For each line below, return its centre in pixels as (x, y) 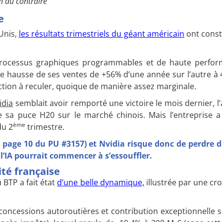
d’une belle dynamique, (101, 182)
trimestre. (45, 127)
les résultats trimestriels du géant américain (101, 33)
